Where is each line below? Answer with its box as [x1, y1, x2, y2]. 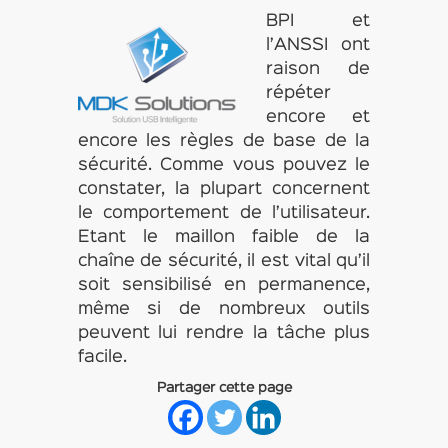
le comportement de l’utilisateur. [77, 206, 371, 221]
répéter [265, 86, 331, 101]
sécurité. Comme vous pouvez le [77, 158, 371, 173]
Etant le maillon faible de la [77, 230, 371, 245]
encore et [265, 110, 371, 125]
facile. [77, 350, 127, 365]
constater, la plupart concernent [77, 182, 371, 197]
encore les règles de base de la [77, 134, 371, 149]
